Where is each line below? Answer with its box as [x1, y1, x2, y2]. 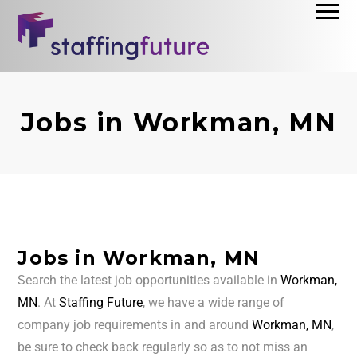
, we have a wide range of [143, 295, 285, 311]
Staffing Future [59, 295, 143, 311]
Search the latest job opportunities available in [18, 273, 281, 288]
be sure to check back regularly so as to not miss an [18, 339, 308, 355]
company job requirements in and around [18, 317, 253, 333]
